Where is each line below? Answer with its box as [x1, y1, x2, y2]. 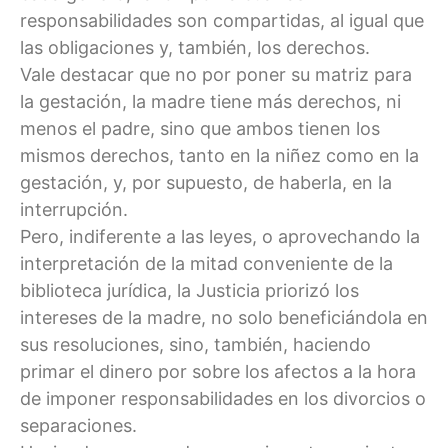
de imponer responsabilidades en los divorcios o [20, 387, 426, 409]
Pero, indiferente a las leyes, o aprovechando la [20, 225, 420, 247]
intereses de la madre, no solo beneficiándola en [20, 306, 428, 328]
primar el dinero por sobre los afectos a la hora [20, 360, 416, 382]
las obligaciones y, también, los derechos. [20, 36, 370, 58]
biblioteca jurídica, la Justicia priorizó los [20, 279, 359, 301]
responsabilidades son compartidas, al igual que [20, 9, 424, 31]
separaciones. [20, 414, 137, 436]
